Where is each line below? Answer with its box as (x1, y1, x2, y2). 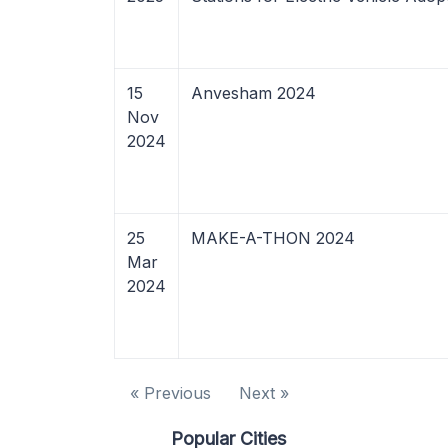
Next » (239, 383, 289, 403)
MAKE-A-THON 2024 (191, 228, 355, 248)
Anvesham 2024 (191, 83, 316, 103)
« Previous (130, 383, 211, 403)
